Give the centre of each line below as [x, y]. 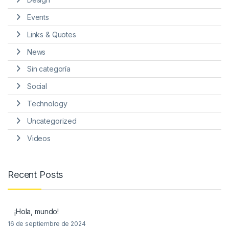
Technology [47, 104]
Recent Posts [36, 174]
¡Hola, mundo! [37, 212]
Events [38, 17]
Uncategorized [52, 121]
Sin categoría [49, 69]
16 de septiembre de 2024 [47, 224]
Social [37, 86]
